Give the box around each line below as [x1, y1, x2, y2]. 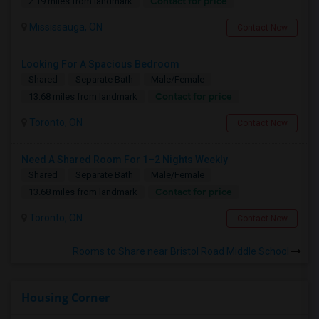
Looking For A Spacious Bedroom [21, 58, 179, 70]
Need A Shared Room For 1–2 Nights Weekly [21, 154, 228, 165]
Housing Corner [21, 290, 110, 305]
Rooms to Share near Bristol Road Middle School [73, 246, 291, 257]
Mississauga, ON [27, 21, 103, 33]
